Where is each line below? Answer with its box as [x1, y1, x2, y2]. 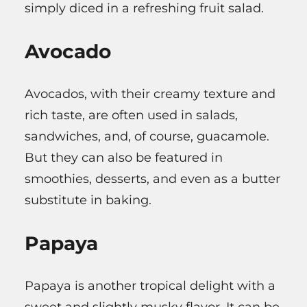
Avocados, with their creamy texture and [25, 86, 275, 101]
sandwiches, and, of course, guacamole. [25, 128, 269, 144]
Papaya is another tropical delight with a [25, 278, 275, 293]
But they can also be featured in [25, 149, 223, 165]
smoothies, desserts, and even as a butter [25, 171, 280, 186]
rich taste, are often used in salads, [25, 107, 238, 123]
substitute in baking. [25, 192, 151, 208]
